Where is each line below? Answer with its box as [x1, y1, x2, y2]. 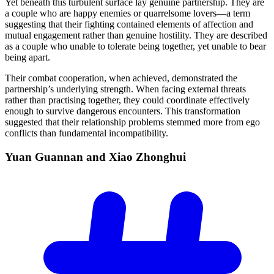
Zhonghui [136, 150, 186, 163]
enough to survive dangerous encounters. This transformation [5, 105, 240, 116]
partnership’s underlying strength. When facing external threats [5, 83, 246, 94]
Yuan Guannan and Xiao [5, 150, 136, 163]
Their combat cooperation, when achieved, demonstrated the [5, 72, 237, 83]
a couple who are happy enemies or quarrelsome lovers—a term [5, 7, 250, 18]
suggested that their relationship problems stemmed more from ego [5, 116, 260, 127]
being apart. [5, 51, 50, 62]
